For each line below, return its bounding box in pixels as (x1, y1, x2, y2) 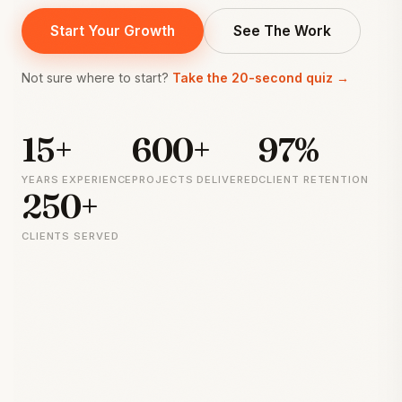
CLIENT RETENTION (258, 172, 369, 186)
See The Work (233, 22, 331, 39)
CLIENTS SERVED (22, 229, 119, 242)
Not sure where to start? (22, 69, 172, 85)
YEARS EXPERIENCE (22, 172, 133, 186)
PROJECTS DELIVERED (132, 172, 259, 186)
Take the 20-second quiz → (172, 69, 349, 85)
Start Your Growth (50, 22, 175, 39)
